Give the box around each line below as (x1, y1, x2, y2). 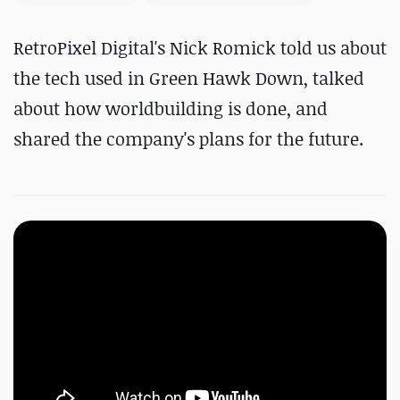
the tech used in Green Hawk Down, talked (13, 66, 364, 90)
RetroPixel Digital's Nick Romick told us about (13, 36, 387, 60)
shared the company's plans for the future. (13, 127, 363, 151)
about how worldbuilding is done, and (13, 96, 328, 121)
